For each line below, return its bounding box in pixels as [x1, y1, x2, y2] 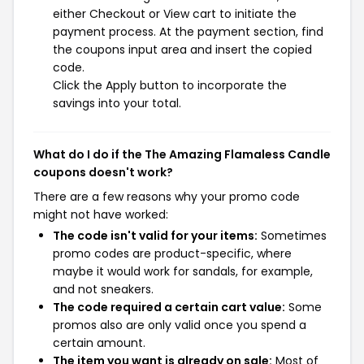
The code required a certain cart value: [53, 298, 285, 315]
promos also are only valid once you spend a [53, 316, 306, 333]
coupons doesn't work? [33, 163, 173, 180]
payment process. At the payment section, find [53, 23, 323, 40]
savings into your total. [53, 94, 181, 111]
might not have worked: [33, 206, 168, 223]
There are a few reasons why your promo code [33, 188, 300, 205]
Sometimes [258, 227, 327, 244]
